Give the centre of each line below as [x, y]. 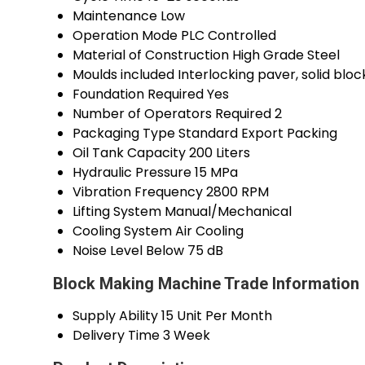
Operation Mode [125, 36]
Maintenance [115, 16]
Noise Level [108, 251]
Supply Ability [115, 316]
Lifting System [117, 212]
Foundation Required [138, 95]
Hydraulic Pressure [132, 173]
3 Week [187, 336]
